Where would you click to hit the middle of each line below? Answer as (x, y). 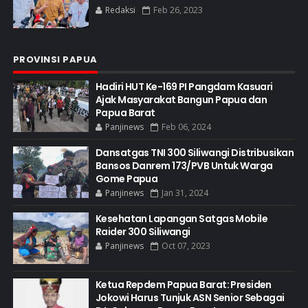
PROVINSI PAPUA (55, 60)
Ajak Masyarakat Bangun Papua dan (181, 100)
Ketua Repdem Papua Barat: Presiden (183, 285)
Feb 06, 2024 (186, 127)
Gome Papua (126, 179)
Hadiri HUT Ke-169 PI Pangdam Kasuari (184, 87)
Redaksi (120, 10)
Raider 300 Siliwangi (143, 232)
